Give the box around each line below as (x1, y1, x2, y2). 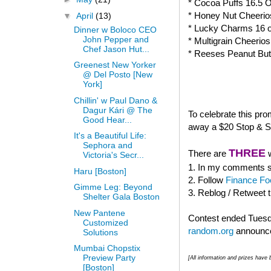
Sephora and (82, 140, 132, 151)
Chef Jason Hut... (82, 44, 149, 54)
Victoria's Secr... (82, 150, 144, 160)
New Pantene (73, 207, 125, 218)
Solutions (82, 227, 118, 237)
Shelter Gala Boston (82, 192, 160, 202)
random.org (188, 225, 233, 236)
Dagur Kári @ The (82, 105, 152, 115)
